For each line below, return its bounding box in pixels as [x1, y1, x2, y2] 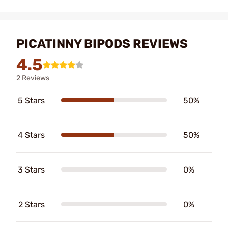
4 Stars [18, 130, 45, 140]
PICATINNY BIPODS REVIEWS [16, 36, 188, 51]
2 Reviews [16, 73, 49, 82]
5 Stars [18, 95, 45, 105]
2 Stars [18, 199, 45, 209]
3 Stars [18, 164, 45, 175]
